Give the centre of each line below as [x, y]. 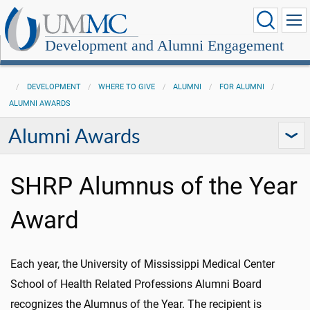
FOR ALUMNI [241, 87]
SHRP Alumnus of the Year [154, 186]
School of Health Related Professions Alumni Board [136, 284]
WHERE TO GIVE [127, 87]
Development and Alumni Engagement [164, 45]
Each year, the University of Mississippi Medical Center [143, 264]
